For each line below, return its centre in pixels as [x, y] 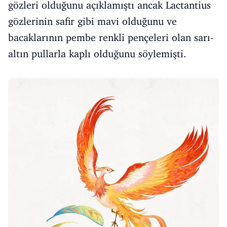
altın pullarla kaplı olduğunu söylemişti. [97, 53]
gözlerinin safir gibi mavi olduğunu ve [92, 21]
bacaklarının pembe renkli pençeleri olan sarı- [111, 37]
